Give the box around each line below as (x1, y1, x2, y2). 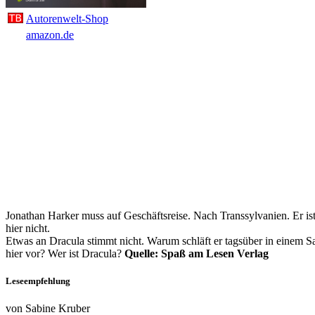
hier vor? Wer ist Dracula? (6, 247, 124, 260)
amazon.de (26, 29, 74, 41)
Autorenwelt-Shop (26, 13, 108, 25)
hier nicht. (6, 222, 50, 235)
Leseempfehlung (6, 276, 70, 287)
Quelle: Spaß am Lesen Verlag (124, 247, 269, 260)
